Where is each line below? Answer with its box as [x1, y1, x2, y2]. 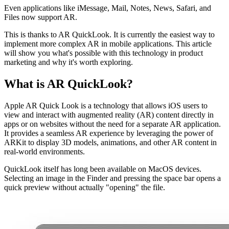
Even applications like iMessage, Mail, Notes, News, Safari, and [4, 3, 211, 12]
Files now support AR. [4, 12, 77, 21]
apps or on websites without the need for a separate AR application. [4, 119, 221, 128]
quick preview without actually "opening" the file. [4, 182, 165, 192]
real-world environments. [4, 147, 85, 156]
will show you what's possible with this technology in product [4, 48, 203, 57]
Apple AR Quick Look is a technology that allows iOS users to [4, 101, 208, 110]
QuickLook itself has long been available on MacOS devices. [4, 164, 201, 173]
